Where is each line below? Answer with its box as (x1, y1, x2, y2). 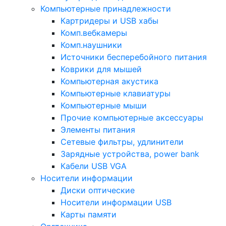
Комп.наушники (61, 40, 122, 50)
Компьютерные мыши (61, 100, 147, 110)
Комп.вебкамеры (61, 28, 127, 38)
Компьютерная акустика (61, 76, 158, 86)
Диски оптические (61, 185, 135, 195)
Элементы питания (61, 125, 135, 135)
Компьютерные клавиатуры (61, 88, 171, 98)
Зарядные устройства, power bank (61, 149, 199, 159)
